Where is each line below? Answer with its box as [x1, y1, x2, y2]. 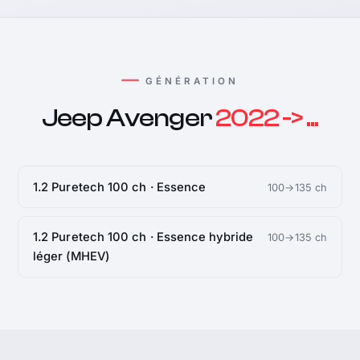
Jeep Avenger [41, 104, 216, 133]
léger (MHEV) [32, 249, 109, 264]
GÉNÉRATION [145, 75, 239, 87]
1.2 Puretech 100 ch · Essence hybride [32, 230, 253, 245]
